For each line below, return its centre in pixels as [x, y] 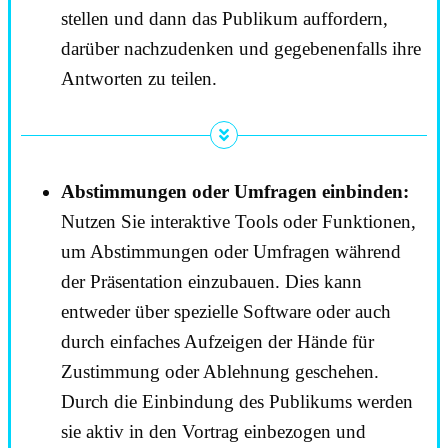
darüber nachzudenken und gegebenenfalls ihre [241, 48]
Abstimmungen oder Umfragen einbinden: [235, 192]
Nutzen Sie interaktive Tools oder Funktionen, [238, 222]
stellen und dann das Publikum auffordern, [224, 18]
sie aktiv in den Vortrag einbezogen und [213, 432]
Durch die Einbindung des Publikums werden [237, 402]
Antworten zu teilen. [139, 78]
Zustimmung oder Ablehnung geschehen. [220, 372]
